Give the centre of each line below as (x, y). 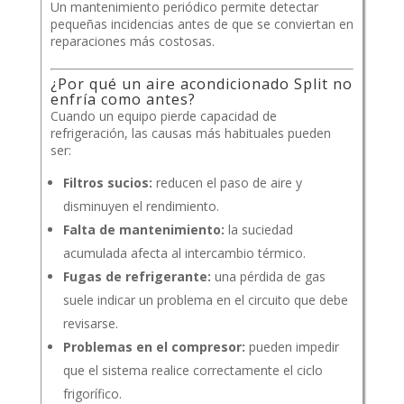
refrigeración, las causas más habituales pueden (190, 133)
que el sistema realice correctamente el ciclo (193, 371)
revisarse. (90, 324)
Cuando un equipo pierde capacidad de (163, 116)
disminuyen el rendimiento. (141, 207)
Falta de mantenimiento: (143, 230)
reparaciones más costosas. (132, 41)
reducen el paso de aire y (227, 183)
